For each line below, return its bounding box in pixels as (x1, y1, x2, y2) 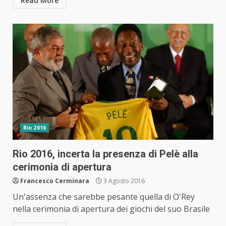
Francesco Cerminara (20, 177, 89, 186)
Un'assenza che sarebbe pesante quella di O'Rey (13, 191, 195, 203)
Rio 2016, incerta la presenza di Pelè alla (13, 148, 198, 160)
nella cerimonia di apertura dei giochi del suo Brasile (13, 203, 210, 215)
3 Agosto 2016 (102, 177, 145, 186)
